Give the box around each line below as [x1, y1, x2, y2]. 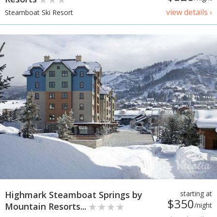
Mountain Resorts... [5, 200, 89, 212]
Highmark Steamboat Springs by [5, 188, 142, 201]
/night [194, 200, 212, 210]
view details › [166, 6, 212, 17]
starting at [180, 188, 212, 198]
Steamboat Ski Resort [5, 8, 73, 17]
